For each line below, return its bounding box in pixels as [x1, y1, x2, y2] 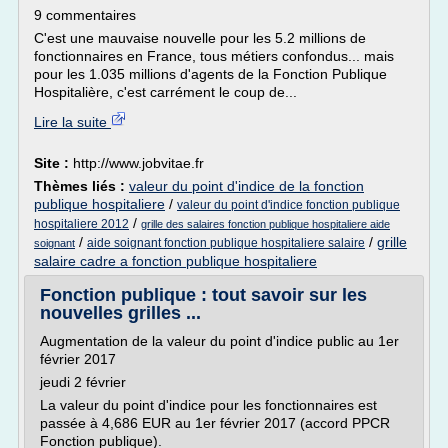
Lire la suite [34, 114, 111, 130]
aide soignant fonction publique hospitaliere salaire [87, 236, 365, 250]
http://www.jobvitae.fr [73, 155, 204, 171]
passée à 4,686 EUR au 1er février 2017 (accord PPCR [40, 415, 390, 431]
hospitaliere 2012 [34, 217, 129, 231]
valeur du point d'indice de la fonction [129, 178, 364, 194]
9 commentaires [34, 7, 136, 23]
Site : [34, 155, 73, 171]
